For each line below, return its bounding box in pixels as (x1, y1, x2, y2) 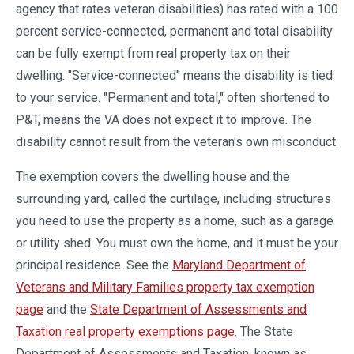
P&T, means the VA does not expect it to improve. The (16, 112, 311, 127)
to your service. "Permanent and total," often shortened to (16, 90, 330, 105)
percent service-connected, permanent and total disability (16, 24, 333, 39)
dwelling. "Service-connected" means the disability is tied (16, 68, 333, 83)
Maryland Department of (172, 258, 306, 273)
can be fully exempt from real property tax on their (16, 46, 291, 61)
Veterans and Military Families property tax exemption (16, 280, 314, 295)
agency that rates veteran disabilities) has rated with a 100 (16, 2, 338, 17)
